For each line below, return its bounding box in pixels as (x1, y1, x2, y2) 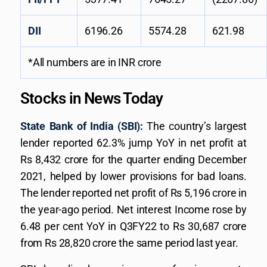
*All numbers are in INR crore (28, 56, 162, 69)
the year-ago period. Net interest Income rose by (20, 203, 247, 216)
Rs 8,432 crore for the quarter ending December (20, 153, 247, 166)
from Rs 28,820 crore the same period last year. (20, 237, 238, 249)
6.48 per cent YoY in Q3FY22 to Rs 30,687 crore (20, 220, 247, 232)
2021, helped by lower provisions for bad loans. (20, 170, 247, 182)
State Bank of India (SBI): (20, 120, 143, 132)
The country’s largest (142, 120, 247, 132)
